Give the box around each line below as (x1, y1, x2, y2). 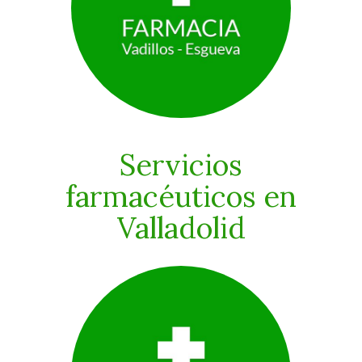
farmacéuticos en (65, 177, 297, 215)
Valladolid (116, 208, 246, 246)
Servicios (120, 145, 242, 183)
